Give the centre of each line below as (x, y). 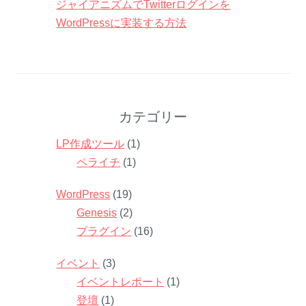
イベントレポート (121, 281)
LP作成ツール (91, 143)
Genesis (97, 212)
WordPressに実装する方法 (122, 23)
